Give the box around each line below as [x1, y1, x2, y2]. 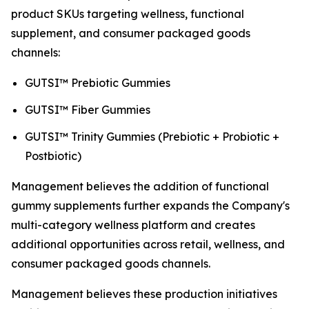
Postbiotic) [25, 148, 81, 163]
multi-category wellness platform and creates [11, 217, 255, 232]
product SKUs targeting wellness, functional [11, 7, 244, 21]
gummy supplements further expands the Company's [11, 198, 290, 212]
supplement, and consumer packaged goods [11, 26, 250, 41]
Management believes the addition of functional [11, 179, 269, 193]
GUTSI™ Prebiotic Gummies [25, 76, 170, 90]
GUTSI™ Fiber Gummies [25, 102, 150, 117]
